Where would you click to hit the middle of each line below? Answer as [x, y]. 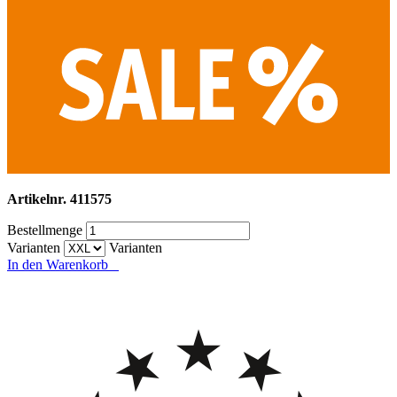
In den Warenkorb [63, 264]
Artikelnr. [37, 198]
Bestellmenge [45, 230]
